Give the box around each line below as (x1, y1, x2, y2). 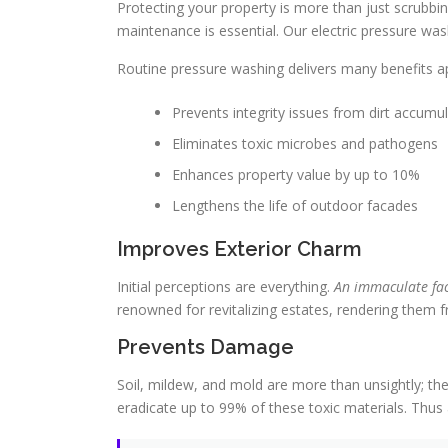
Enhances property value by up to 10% (172, 165, 420, 184)
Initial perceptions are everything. (117, 277, 334, 296)
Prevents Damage (117, 335, 294, 359)
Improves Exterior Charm (117, 237, 362, 261)
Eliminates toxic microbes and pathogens (172, 134, 438, 153)
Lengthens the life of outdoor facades (172, 196, 418, 215)
